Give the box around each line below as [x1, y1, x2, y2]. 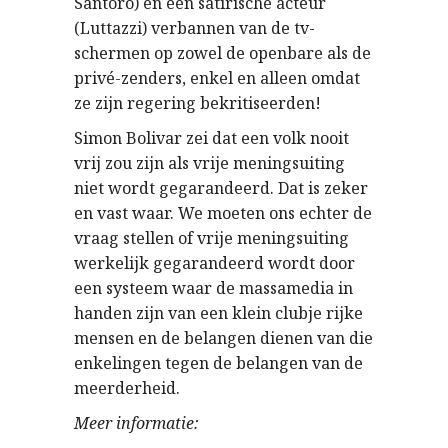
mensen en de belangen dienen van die [74, 327, 373, 349]
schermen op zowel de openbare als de [74, 42, 371, 64]
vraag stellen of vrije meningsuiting [74, 227, 349, 249]
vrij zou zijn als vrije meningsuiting [74, 152, 345, 174]
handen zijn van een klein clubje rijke [74, 302, 363, 324]
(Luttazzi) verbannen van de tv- [74, 17, 315, 39]
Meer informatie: [74, 412, 199, 434]
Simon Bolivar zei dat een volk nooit [74, 127, 349, 149]
